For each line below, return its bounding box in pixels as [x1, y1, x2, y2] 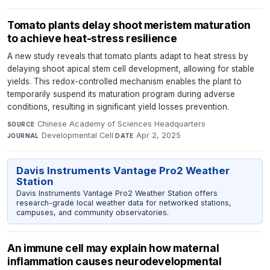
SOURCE [7, 121, 35, 128]
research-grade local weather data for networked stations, [16, 198, 231, 208]
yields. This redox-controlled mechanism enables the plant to [7, 77, 242, 87]
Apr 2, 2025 [136, 131, 181, 140]
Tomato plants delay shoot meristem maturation [7, 19, 251, 32]
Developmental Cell [42, 131, 114, 140]
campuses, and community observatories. [16, 208, 169, 218]
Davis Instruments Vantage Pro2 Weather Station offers [16, 189, 218, 198]
